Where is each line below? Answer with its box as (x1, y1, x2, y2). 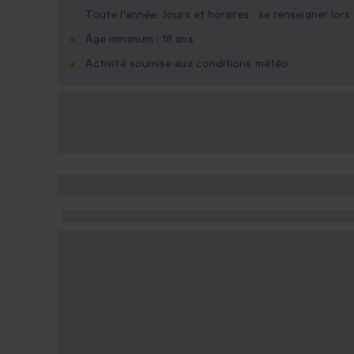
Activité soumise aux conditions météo (85, 56, 288, 72)
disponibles (70, 124, 137, 142)
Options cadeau (70, 105, 163, 123)
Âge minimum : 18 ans (85, 32, 194, 47)
